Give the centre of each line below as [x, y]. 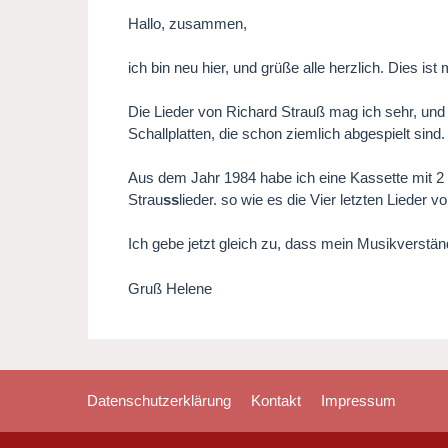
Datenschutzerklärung [159, 401]
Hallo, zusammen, [188, 24]
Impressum [359, 401]
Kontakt [276, 401]
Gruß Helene [170, 289]
